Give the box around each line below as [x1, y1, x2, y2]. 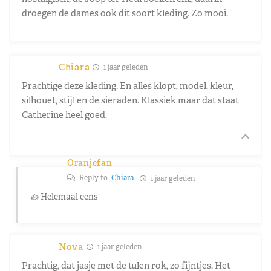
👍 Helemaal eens [30, 191, 97, 202]
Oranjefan [67, 157, 113, 168]
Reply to [77, 172, 111, 183]
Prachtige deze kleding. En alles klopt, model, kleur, [22, 79, 233, 91]
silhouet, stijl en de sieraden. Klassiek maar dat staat [22, 94, 239, 106]
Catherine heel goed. [22, 108, 107, 120]
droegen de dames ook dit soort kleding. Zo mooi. [22, 7, 228, 19]
